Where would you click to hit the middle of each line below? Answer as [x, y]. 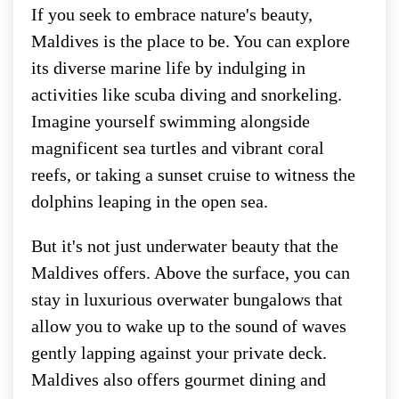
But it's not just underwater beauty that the [185, 245]
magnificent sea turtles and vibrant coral [178, 147]
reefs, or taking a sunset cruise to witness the [193, 174]
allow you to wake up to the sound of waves [189, 326]
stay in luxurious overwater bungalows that [187, 299]
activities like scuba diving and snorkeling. [187, 94]
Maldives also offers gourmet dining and [179, 379]
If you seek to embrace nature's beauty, [172, 14]
